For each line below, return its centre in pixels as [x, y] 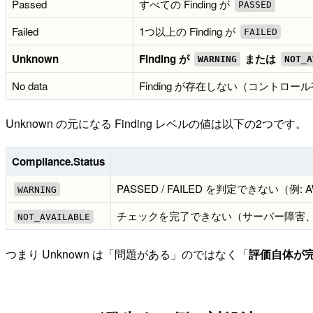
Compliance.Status [58, 162]
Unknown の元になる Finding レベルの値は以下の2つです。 [156, 124]
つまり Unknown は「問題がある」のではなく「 [127, 254]
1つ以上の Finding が [189, 31]
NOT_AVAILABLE [53, 217]
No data [30, 86]
